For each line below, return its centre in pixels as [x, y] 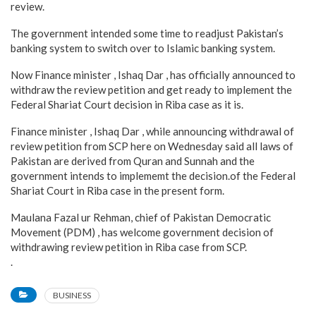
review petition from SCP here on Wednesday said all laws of [152, 146]
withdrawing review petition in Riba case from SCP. [129, 247]
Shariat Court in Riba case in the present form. [117, 190]
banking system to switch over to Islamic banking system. [143, 48]
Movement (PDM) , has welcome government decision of [142, 232]
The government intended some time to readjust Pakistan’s [147, 33]
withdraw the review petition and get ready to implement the [151, 90]
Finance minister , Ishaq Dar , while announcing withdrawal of [152, 131]
